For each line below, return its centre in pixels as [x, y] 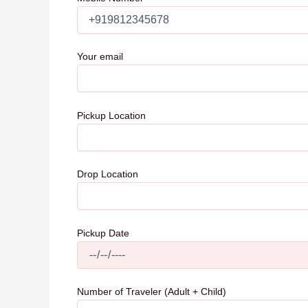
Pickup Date [103, 233]
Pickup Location [111, 115]
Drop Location [108, 174]
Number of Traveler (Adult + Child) [152, 291]
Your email [100, 57]
